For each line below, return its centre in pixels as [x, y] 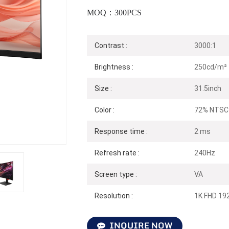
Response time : [121, 131]
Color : [104, 110]
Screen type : [116, 174]
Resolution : [113, 196]
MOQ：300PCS [114, 12]
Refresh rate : [117, 153]
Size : [103, 88]
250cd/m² [210, 67]
